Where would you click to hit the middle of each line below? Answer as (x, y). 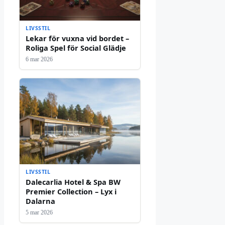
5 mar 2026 (39, 213)
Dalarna (40, 201)
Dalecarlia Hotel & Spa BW (73, 182)
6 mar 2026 (39, 60)
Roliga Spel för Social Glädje (76, 48)
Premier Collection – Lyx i (71, 192)
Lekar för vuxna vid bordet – (77, 38)
